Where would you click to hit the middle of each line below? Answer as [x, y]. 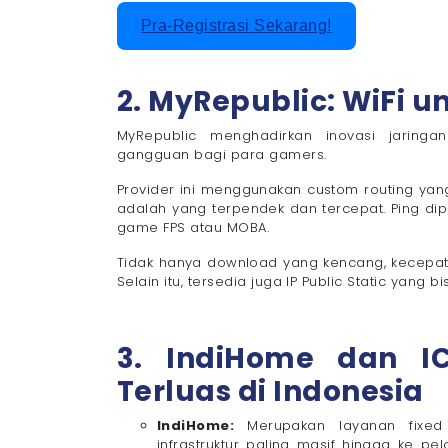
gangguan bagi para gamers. [222, 155]
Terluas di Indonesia [270, 392]
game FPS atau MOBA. [193, 228]
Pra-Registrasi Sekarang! [236, 26]
